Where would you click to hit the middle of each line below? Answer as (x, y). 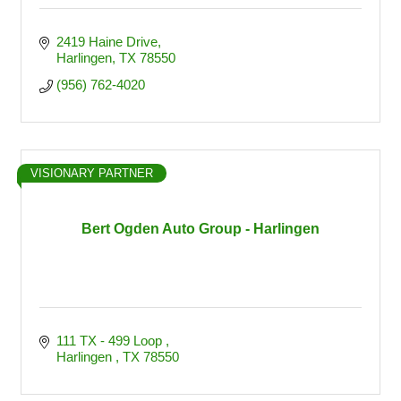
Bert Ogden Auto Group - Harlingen (200, 229)
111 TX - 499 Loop (111, 341)
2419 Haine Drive (107, 42)
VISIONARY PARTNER (92, 173)
